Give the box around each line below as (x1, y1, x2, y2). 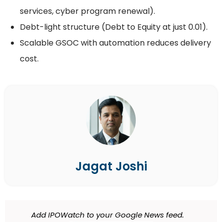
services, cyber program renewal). (20, 5, 155, 17)
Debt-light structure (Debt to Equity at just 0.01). (20, 21, 208, 33)
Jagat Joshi (75, 158, 147, 175)
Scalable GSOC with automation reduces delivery (20, 37, 211, 49)
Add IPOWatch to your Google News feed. (31, 210, 184, 221)
